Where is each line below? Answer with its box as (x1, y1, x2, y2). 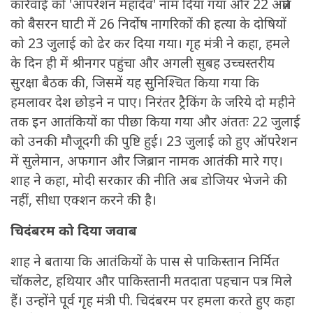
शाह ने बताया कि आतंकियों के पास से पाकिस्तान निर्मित (10, 252, 279, 271)
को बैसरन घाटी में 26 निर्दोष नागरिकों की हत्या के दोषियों (10, 15, 286, 34)
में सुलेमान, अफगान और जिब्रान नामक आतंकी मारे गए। (10, 152, 283, 170)
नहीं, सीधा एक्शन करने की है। (10, 191, 156, 210)
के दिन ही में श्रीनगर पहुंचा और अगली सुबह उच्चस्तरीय (10, 54, 275, 73)
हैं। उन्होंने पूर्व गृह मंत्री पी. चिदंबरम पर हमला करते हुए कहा (10, 291, 295, 310)
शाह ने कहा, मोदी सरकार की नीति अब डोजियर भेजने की (10, 171, 287, 190)
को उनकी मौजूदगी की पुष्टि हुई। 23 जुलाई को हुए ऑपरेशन (10, 132, 298, 151)
